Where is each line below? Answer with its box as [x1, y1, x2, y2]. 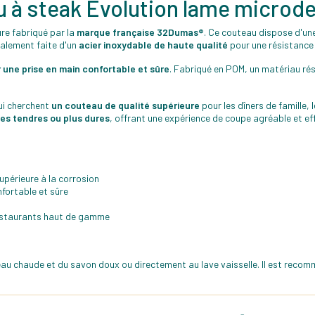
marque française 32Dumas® [77, 26, 204, 39]
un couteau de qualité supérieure [51, 99, 200, 112]
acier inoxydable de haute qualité [79, 39, 228, 51]
